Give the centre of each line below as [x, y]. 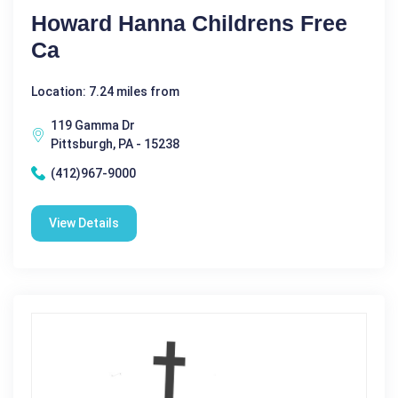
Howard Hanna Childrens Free [189, 23]
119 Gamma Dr [93, 125]
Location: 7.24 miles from [105, 91]
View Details [84, 223]
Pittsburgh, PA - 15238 [115, 143]
